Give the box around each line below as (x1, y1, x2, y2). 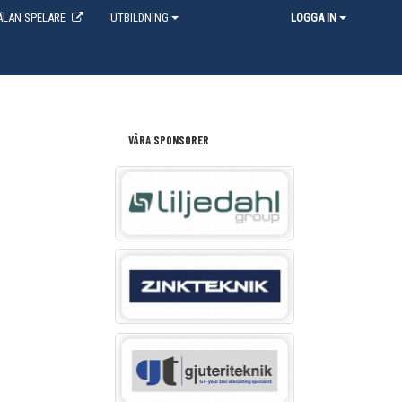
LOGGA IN (291, 11, 336, 24)
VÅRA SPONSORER (128, 133, 209, 147)
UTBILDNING (110, 11, 169, 24)
